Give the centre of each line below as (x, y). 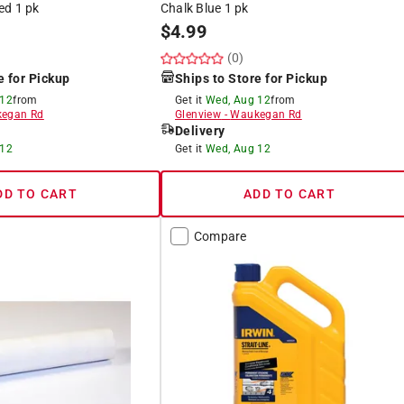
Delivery (200, 130)
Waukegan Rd (266, 114)
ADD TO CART (289, 193)
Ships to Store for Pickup (251, 78)
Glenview (198, 114)
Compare (220, 236)
